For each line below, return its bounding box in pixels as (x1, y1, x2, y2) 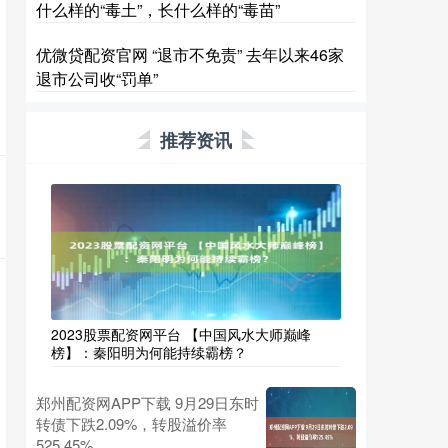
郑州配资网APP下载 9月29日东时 (36, 392, 259, 413)
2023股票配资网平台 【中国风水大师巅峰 (51, 324, 311, 344)
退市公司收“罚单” (36, 67, 158, 90)
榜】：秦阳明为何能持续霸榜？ (51, 342, 247, 362)
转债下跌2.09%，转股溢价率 (36, 413, 227, 434)
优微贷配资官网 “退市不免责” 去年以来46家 (36, 43, 344, 66)
